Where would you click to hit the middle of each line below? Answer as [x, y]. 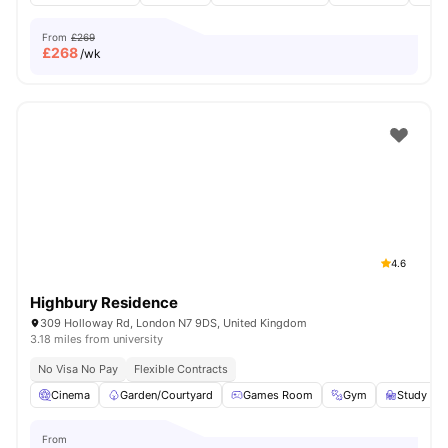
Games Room [278, 395]
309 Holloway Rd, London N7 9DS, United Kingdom [173, 323]
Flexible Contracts [181, 369]
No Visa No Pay [78, 369]
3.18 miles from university [96, 339]
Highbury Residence [104, 302]
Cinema [70, 395]
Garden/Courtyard [166, 395]
